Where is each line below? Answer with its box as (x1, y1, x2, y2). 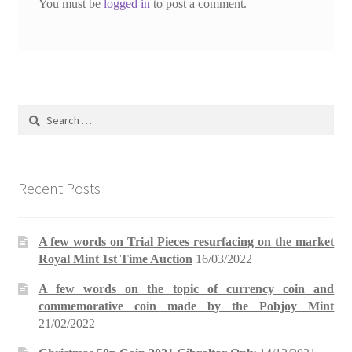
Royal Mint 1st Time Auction (38, 251, 192, 266)
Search (16, 105, 50, 120)
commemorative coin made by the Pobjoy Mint (38, 299, 335, 313)
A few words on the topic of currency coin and (38, 281, 335, 295)
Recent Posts (17, 178, 101, 199)
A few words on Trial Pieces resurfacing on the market (38, 234, 335, 248)
